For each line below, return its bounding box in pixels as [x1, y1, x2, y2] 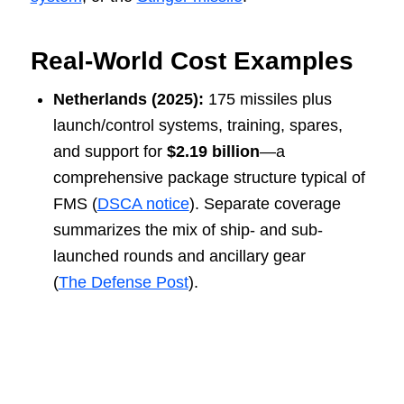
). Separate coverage [188, 195, 341, 214]
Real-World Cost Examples [30, 47, 353, 76]
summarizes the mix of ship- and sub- [52, 221, 323, 240]
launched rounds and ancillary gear [52, 247, 306, 266]
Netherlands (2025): [52, 90, 204, 109]
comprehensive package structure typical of [52, 169, 365, 188]
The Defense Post [58, 273, 188, 292]
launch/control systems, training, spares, [52, 116, 343, 135]
